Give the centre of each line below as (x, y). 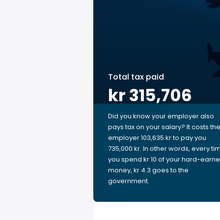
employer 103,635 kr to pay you (157, 138)
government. (129, 181)
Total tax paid (136, 77)
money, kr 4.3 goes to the (148, 170)
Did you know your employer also (161, 116)
